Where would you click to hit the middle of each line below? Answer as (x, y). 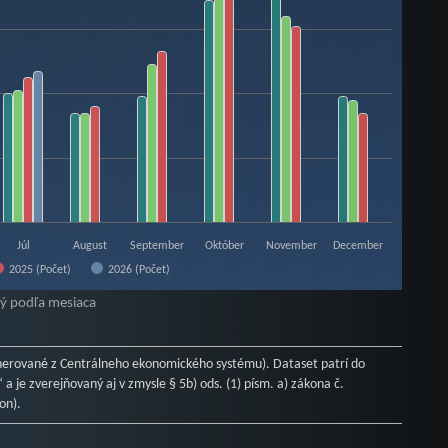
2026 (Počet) (139, 270)
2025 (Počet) (40, 270)
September (157, 246)
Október (224, 246)
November (292, 246)
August (90, 246)
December (358, 246)
